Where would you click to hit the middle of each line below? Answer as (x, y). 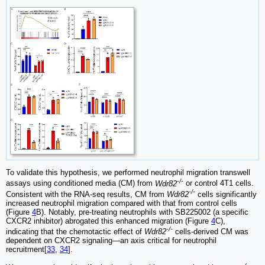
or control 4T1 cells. (219, 183)
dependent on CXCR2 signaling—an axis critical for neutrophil (111, 241)
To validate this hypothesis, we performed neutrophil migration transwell (128, 173)
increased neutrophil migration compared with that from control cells (122, 203)
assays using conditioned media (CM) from (80, 183)
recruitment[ (26, 250)
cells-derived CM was (211, 232)
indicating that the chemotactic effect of (75, 232)
